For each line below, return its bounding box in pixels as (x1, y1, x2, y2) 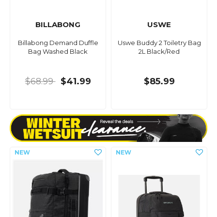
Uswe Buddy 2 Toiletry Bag (117, 39, 201, 47)
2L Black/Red (139, 47, 180, 56)
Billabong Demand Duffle (17, 39, 98, 47)
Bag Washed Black (28, 47, 88, 56)
